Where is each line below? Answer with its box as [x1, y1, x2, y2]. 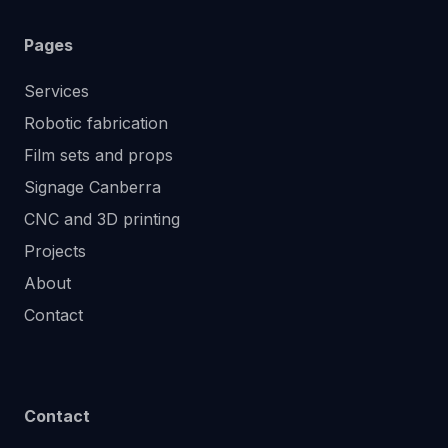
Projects [24, 240, 86, 261]
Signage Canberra [24, 176, 161, 197]
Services [24, 80, 89, 101]
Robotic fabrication [24, 112, 168, 133]
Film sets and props [24, 144, 173, 165]
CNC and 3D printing [24, 208, 180, 229]
